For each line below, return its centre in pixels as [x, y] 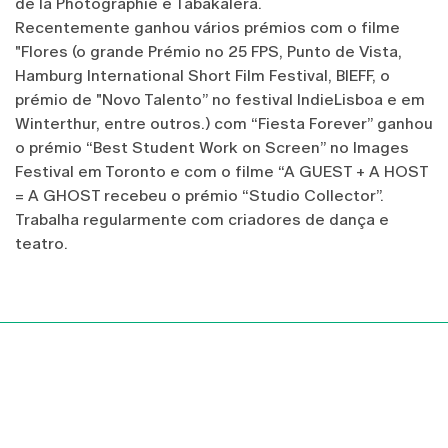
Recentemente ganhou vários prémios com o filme [207, 27]
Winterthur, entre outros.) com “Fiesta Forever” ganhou [224, 123]
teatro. [41, 243]
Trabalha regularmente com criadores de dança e [202, 219]
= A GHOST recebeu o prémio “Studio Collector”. [199, 195]
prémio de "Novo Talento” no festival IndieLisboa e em [220, 99]
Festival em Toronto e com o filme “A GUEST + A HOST [221, 171]
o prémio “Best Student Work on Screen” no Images [212, 147]
